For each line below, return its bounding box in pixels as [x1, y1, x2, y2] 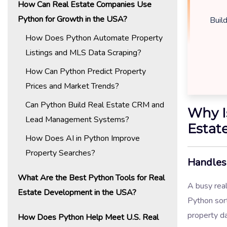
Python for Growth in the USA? [18, 13, 127, 25]
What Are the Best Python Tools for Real [18, 172, 165, 183]
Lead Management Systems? [25, 113, 129, 125]
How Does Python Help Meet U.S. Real [18, 211, 159, 223]
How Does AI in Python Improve [25, 132, 140, 144]
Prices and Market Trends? [25, 80, 119, 92]
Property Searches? [25, 147, 95, 159]
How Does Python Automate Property [25, 32, 163, 44]
